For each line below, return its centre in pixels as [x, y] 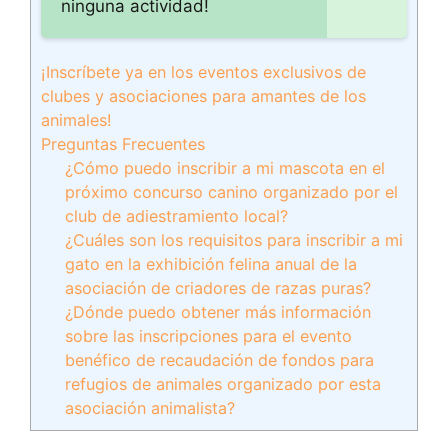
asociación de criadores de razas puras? [218, 288]
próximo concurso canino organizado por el [232, 192]
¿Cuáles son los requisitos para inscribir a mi [234, 240]
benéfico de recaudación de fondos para [220, 360]
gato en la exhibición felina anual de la [211, 264]
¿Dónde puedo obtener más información [218, 312]
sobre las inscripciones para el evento [209, 336]
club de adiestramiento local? [177, 216]
